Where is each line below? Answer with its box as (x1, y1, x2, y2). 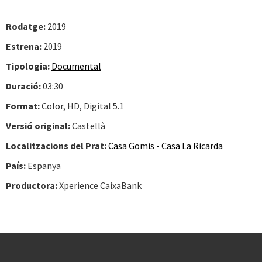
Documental (51, 60, 101, 72)
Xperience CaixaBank (57, 180, 142, 191)
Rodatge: (6, 20, 46, 32)
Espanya (26, 160, 61, 171)
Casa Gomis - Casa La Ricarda (108, 140, 223, 151)
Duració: (6, 80, 41, 92)
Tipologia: (6, 60, 50, 72)
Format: (6, 100, 40, 112)
